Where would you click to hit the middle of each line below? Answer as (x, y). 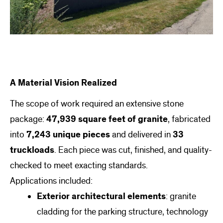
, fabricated (189, 119)
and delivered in (141, 135)
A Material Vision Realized (63, 83)
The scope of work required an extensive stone (97, 104)
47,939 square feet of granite (107, 119)
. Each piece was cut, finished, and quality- (133, 150)
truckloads (32, 150)
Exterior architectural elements (101, 197)
